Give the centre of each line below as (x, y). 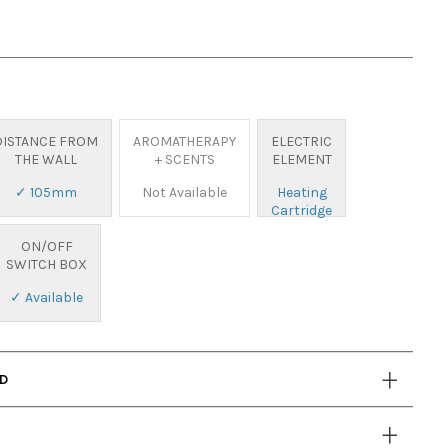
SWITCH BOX (47, 264)
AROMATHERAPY (185, 141)
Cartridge (302, 210)
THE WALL (45, 159)
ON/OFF (46, 246)
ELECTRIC (302, 141)
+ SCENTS (184, 159)
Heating (301, 192)
